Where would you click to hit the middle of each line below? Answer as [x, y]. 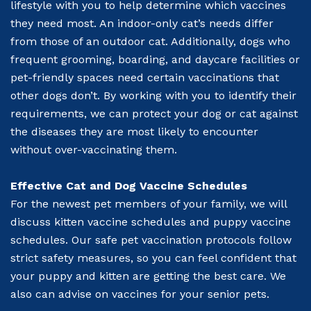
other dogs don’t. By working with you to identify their [153, 96]
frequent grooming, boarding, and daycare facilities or [155, 60]
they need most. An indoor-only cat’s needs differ [142, 24]
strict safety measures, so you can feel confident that [153, 258]
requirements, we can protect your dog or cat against [154, 114]
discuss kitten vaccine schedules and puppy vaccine [151, 221]
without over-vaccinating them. [94, 150]
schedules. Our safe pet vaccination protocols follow [151, 239]
